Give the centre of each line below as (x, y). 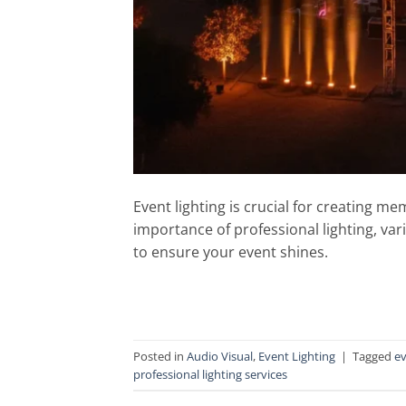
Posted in (160, 356)
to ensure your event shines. (231, 252)
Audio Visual (220, 356)
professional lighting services (210, 374)
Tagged (373, 356)
